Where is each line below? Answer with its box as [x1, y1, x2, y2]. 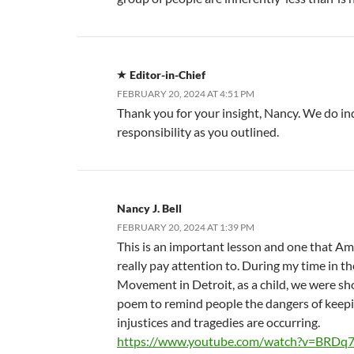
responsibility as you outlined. [117, 124, 279, 140]
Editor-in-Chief [130, 68, 205, 82]
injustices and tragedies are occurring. [117, 314, 320, 330]
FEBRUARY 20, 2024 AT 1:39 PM [117, 221, 254, 234]
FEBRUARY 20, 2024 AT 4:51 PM [117, 88, 254, 100]
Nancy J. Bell [117, 201, 182, 216]
